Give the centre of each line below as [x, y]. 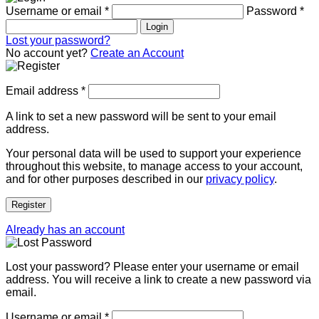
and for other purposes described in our [106, 179]
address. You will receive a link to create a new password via [158, 279]
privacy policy [240, 179]
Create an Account [137, 53]
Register [28, 205]
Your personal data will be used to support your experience [153, 153]
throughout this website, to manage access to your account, [154, 166]
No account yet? [47, 53]
